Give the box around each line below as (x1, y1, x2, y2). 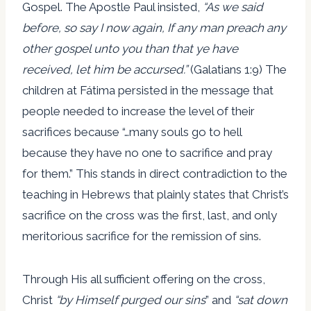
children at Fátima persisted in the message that (22, 83, 274, 97)
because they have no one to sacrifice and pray (22, 145, 272, 160)
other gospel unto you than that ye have (22, 41, 238, 56)
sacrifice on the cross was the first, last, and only (22, 208, 277, 222)
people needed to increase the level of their (22, 103, 255, 118)
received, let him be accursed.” (22, 62, 190, 76)
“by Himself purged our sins (56, 292, 205, 307)
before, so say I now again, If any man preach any (22, 20, 286, 35)
